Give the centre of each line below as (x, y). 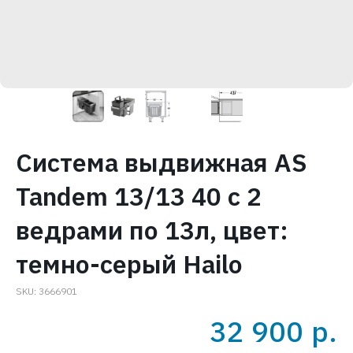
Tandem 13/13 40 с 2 (139, 196)
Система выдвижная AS (162, 162)
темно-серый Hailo (129, 264)
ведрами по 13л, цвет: (152, 230)
